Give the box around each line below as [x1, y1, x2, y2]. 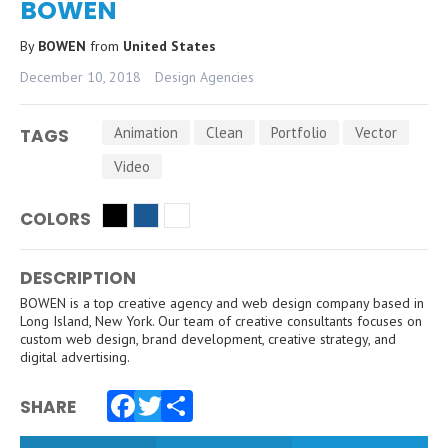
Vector [355, 122, 397, 142]
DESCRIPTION [20, 265, 136, 290]
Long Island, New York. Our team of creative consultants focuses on [20, 311, 422, 330]
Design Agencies [155, 67, 254, 86]
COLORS [20, 206, 91, 231]
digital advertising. [20, 347, 130, 366]
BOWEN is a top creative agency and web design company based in [20, 293, 424, 312]
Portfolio [271, 122, 327, 142]
